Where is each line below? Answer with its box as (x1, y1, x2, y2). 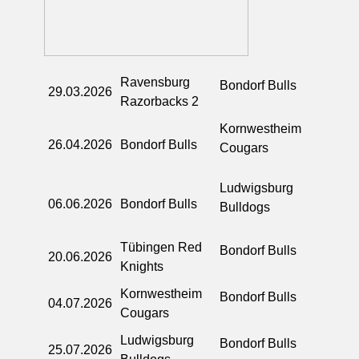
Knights (120, 259, 163, 273)
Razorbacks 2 (120, 94, 199, 108)
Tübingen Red (120, 240, 202, 254)
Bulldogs (220, 200, 270, 214)
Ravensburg (120, 75, 190, 89)
